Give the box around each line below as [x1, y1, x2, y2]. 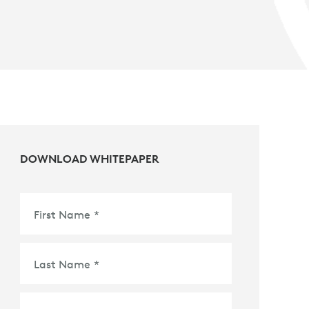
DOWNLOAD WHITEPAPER [20, 152, 160, 166]
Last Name [34, 257, 91, 271]
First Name [34, 208, 91, 221]
